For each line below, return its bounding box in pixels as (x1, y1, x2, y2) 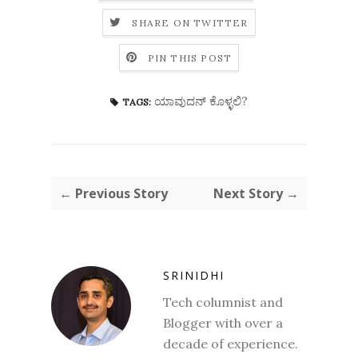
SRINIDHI (163, 267, 225, 283)
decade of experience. (163, 335, 298, 352)
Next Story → (213, 184, 299, 202)
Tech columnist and (163, 293, 283, 310)
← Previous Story (59, 184, 168, 202)
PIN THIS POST (147, 51, 233, 64)
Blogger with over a (163, 314, 283, 331)
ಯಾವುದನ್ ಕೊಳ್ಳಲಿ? (154, 93, 248, 109)
